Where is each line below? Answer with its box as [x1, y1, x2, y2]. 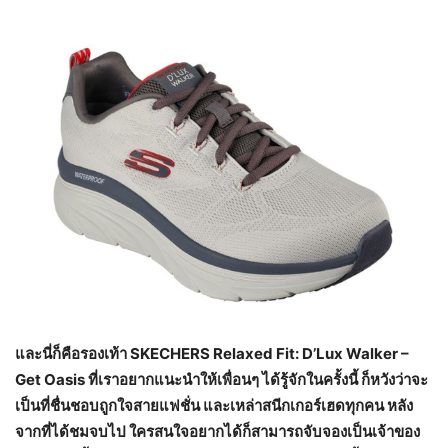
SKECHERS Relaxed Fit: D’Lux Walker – [130, 344, 409, 364]
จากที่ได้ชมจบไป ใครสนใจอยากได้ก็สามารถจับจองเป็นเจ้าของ [15, 422, 420, 442]
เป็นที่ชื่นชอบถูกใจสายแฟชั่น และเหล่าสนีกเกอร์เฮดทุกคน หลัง [15, 396, 413, 416]
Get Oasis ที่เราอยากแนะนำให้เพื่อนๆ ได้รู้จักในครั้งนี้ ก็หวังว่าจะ [15, 370, 428, 390]
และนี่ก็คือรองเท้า [15, 344, 130, 364]
